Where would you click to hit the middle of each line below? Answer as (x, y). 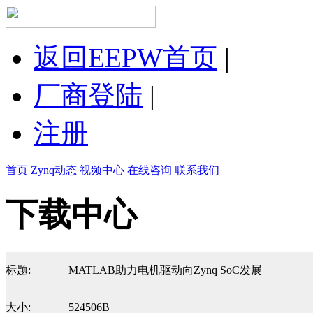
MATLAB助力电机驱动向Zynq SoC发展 (165, 270)
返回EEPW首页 (125, 58)
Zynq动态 (54, 170)
